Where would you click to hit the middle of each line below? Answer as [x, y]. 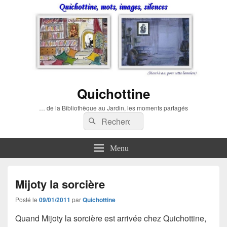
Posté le [27, 199]
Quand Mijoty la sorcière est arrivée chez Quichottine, [111, 218]
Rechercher [119, 119]
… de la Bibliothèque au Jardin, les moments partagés [113, 107]
